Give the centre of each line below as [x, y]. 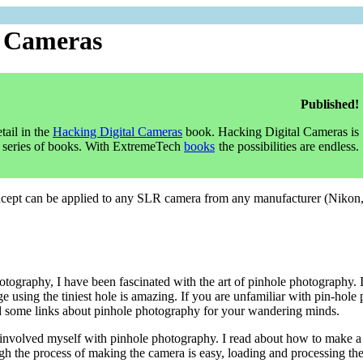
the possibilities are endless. [287, 147]
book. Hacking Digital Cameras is [271, 132]
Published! [330, 105]
